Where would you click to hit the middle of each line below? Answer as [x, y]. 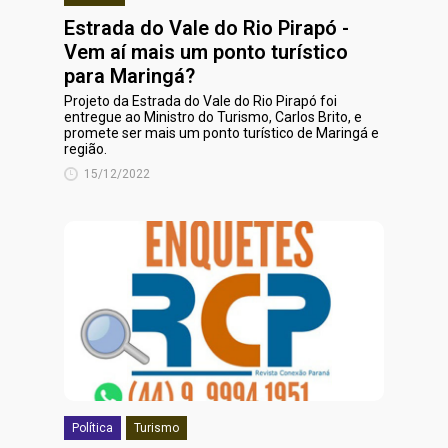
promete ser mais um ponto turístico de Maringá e [221, 133]
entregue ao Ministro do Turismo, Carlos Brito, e [213, 117]
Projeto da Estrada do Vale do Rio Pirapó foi [200, 101]
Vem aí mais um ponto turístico [206, 52]
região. [85, 149]
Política [92, 428]
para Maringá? [129, 76]
